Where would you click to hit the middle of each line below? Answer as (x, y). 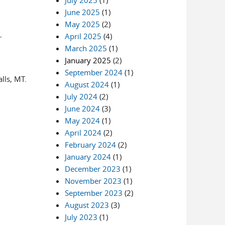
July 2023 (81, 217)
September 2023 (94, 193)
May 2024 (83, 121)
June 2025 (83, 12)
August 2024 (87, 84)
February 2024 (91, 145)
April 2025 (83, 36)
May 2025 (83, 24)
